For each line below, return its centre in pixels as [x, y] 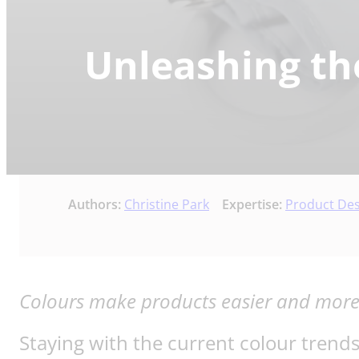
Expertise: [254, 205]
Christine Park [167, 205]
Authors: [96, 205]
